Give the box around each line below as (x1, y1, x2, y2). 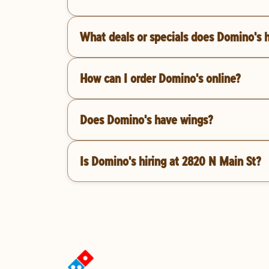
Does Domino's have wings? (80, 111, 213, 128)
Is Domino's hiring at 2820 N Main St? (80, 153, 261, 170)
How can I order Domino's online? (80, 70, 241, 87)
